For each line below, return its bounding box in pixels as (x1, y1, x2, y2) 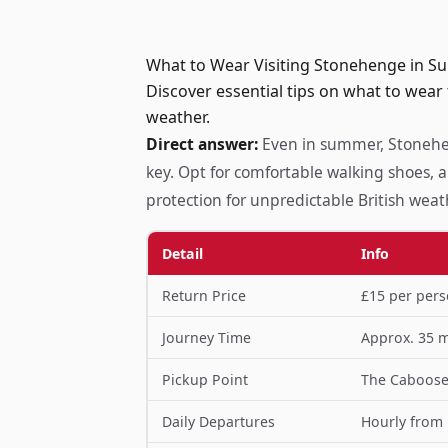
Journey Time (161, 327, 251, 347)
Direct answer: (146, 133, 258, 155)
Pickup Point (161, 369, 248, 389)
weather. (146, 106, 210, 128)
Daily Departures (161, 411, 275, 431)
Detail (161, 243, 203, 263)
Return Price (161, 285, 246, 305)
